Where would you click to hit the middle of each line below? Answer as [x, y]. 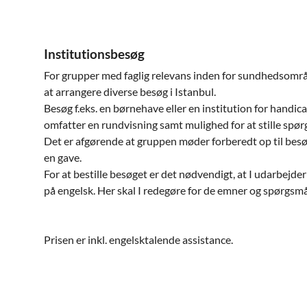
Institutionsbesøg [94, 54]
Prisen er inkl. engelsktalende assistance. [138, 240]
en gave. [63, 157]
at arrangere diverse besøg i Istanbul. [130, 91]
